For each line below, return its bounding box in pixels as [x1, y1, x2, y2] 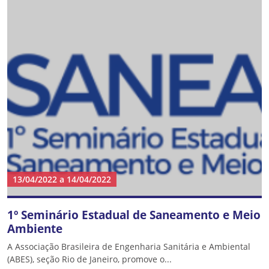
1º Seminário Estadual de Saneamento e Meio [7, 207, 261, 223]
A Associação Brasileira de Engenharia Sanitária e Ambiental [7, 241, 250, 252]
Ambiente [7, 220, 62, 237]
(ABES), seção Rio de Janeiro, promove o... [7, 253, 172, 265]
